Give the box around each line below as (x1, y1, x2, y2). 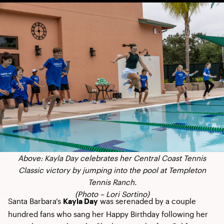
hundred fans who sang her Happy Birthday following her (8, 208, 208, 219)
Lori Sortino (105, 188, 147, 199)
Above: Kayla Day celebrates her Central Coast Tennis (18, 152, 206, 163)
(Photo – (74, 188, 106, 199)
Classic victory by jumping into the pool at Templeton (18, 164, 206, 175)
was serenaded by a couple (98, 195, 196, 206)
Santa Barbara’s (8, 195, 63, 206)
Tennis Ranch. (87, 176, 136, 187)
